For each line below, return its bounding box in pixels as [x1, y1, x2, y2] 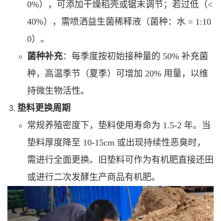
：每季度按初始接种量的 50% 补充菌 [63, 51, 208, 61]
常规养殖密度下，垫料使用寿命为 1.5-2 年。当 [27, 120, 211, 130]
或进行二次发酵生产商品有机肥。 [27, 172, 160, 182]
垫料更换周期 [17, 103, 71, 113]
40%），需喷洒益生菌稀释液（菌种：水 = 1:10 [27, 16, 211, 27]
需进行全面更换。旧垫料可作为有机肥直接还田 [27, 154, 214, 165]
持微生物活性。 [27, 85, 89, 96]
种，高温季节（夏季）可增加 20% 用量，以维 [27, 68, 208, 78]
